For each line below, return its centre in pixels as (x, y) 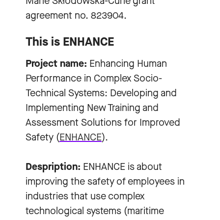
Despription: (53, 166)
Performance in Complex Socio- (94, 78)
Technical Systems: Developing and (101, 93)
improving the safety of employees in (105, 181)
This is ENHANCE (70, 41)
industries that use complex (85, 196)
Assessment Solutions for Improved (103, 122)
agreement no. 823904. (77, 15)
